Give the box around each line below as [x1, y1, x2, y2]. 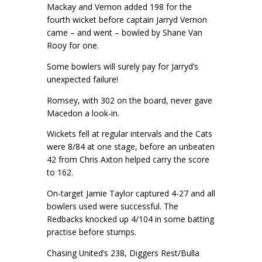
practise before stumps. [47, 226, 139, 238]
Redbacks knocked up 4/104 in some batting [47, 213, 214, 225]
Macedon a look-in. [47, 107, 122, 119]
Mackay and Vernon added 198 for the [47, 1, 192, 13]
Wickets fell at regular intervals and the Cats [47, 128, 212, 140]
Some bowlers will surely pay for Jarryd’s [47, 60, 198, 72]
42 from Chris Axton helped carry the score [47, 154, 209, 166]
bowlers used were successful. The [47, 201, 178, 212]
